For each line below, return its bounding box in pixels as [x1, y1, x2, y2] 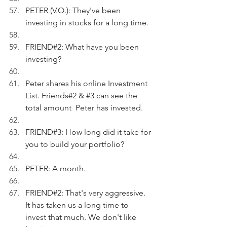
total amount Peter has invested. [25, 103, 143, 112]
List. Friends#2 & [25, 91, 86, 100]
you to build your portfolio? [25, 139, 124, 149]
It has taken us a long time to [25, 200, 131, 210]
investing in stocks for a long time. [25, 18, 148, 27]
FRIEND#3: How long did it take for [25, 127, 153, 137]
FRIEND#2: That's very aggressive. [25, 188, 147, 198]
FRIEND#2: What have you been [25, 42, 141, 52]
